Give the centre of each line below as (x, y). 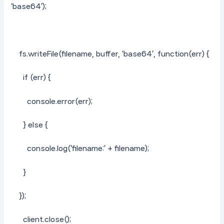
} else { (30, 125)
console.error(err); (52, 101)
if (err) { (31, 78)
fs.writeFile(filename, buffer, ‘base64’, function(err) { (110, 54)
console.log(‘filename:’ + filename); (80, 149)
